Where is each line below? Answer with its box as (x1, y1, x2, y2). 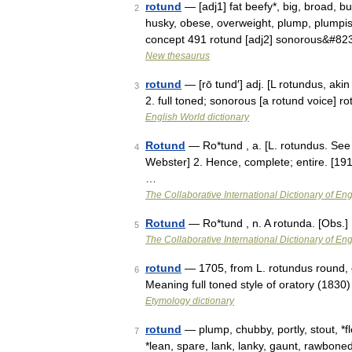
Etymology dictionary (145, 295, 234, 306)
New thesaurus (145, 50, 210, 61)
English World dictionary (145, 112, 249, 123)
